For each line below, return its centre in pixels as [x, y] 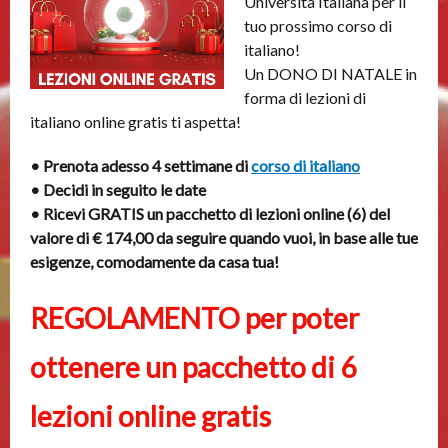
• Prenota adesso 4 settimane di [140, 165]
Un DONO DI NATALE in [330, 73]
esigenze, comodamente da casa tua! [154, 261]
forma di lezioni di [305, 97]
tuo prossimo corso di [318, 25]
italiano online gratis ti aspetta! [135, 121]
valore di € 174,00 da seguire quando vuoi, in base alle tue [224, 237]
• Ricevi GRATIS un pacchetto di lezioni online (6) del [210, 213]
